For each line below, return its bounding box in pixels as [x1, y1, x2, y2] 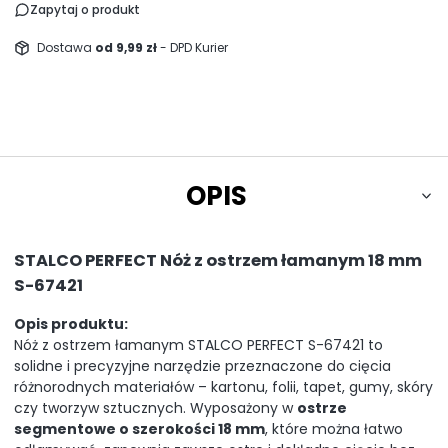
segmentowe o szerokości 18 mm [14, 418, 265, 439]
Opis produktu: [14, 313, 128, 334]
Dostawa [37, 39, 95, 57]
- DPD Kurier [160, 39, 228, 57]
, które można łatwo [265, 418, 403, 439]
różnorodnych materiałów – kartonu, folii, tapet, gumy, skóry [14, 376, 433, 397]
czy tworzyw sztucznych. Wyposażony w [14, 397, 297, 418]
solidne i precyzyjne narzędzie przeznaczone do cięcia [14, 355, 391, 376]
